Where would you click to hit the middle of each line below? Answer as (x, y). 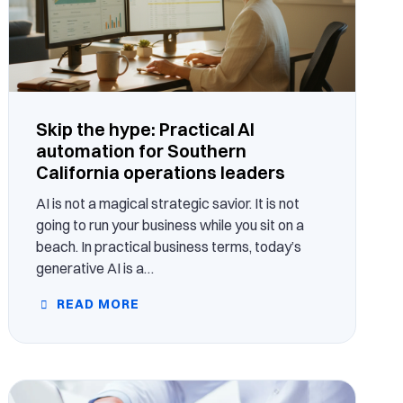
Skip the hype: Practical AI (146, 129)
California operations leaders (161, 172)
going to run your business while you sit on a (170, 224)
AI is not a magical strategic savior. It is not (168, 203)
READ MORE (97, 304)
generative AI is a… (95, 268)
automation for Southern (142, 150)
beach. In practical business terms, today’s (169, 246)
